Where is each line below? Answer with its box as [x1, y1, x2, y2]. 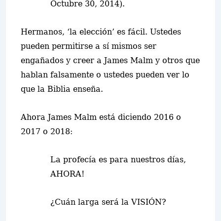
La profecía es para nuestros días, [50, 155, 186, 164]
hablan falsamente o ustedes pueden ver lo [21, 70, 189, 79]
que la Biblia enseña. [21, 84, 103, 94]
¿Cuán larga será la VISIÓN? [50, 197, 166, 207]
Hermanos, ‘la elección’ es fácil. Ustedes [21, 27, 181, 37]
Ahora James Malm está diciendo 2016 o [21, 112, 181, 122]
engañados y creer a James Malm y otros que [21, 56, 200, 65]
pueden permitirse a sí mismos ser [21, 41, 156, 51]
